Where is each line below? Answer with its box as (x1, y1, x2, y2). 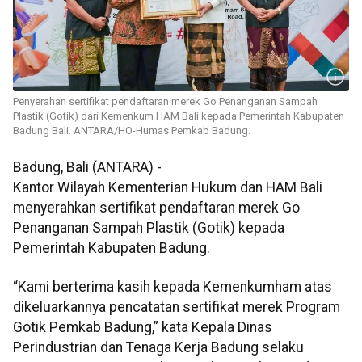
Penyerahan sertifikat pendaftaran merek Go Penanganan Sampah (13, 95, 318, 108)
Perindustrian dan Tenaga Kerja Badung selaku (13, 339, 304, 356)
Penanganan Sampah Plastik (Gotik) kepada (13, 220, 284, 237)
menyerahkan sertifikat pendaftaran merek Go (13, 200, 300, 217)
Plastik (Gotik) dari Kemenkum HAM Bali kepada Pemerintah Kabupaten (13, 110, 344, 123)
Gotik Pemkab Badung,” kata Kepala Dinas (13, 318, 272, 335)
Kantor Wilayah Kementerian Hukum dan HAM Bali (13, 179, 322, 196)
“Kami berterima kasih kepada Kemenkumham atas (13, 278, 332, 295)
